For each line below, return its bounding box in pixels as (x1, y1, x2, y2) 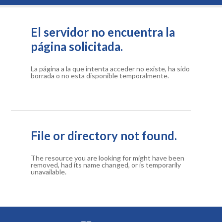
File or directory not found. (31, 128, 177, 143)
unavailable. (31, 167, 67, 176)
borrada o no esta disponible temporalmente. (31, 71, 169, 80)
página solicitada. (31, 39, 123, 54)
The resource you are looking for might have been (31, 154, 185, 162)
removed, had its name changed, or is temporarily (31, 161, 181, 169)
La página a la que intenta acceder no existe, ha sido (31, 64, 190, 73)
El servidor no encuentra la (31, 25, 175, 39)
